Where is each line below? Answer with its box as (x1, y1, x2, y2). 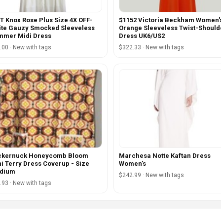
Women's (119, 160, 146, 168)
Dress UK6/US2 (119, 32, 165, 40)
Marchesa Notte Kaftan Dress (119, 152, 211, 160)
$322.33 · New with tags (119, 44, 184, 51)
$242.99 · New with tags (119, 172, 184, 179)
